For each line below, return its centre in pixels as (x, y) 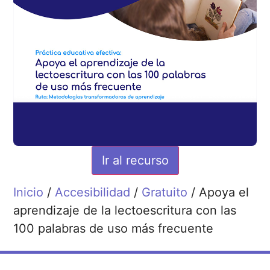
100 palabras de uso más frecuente (114, 229)
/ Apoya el (218, 193)
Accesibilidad (93, 193)
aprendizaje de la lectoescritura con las (125, 211)
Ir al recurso (135, 160)
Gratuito (165, 193)
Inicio (29, 193)
